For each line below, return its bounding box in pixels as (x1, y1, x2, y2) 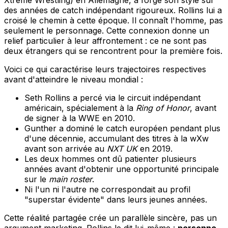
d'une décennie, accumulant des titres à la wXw (24, 133, 209, 144)
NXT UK (107, 143, 137, 154)
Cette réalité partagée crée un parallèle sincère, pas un (4, 212, 217, 223)
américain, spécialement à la (24, 102, 136, 113)
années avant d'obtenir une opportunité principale (24, 163, 219, 174)
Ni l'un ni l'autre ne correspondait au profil (24, 184, 190, 194)
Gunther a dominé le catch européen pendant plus (24, 123, 220, 133)
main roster (49, 174, 92, 184)
